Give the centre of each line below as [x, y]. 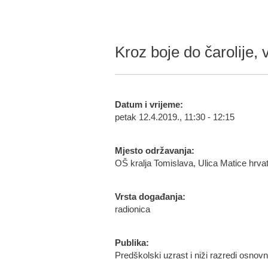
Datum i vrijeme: [149, 105]
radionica [133, 209]
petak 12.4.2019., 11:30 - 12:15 [175, 117]
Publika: [132, 243]
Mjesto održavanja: [155, 151]
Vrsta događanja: [150, 197]
